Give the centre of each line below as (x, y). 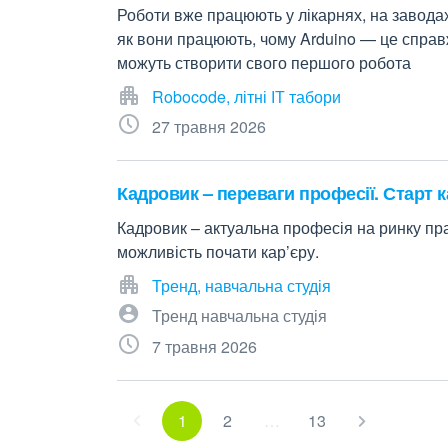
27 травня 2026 (209, 126)
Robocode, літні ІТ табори (246, 96)
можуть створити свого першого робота (264, 62)
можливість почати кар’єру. (218, 251)
